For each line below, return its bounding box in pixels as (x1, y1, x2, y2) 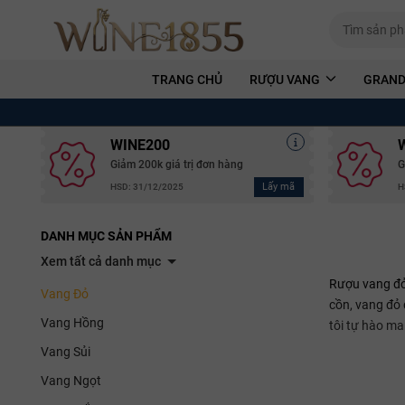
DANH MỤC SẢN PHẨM (41, 228, 172, 243)
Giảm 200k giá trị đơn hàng (110, 157, 243, 171)
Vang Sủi (41, 344, 90, 359)
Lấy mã (262, 180, 295, 193)
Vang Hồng (41, 315, 104, 330)
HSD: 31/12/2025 (110, 182, 184, 193)
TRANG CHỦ (152, 71, 222, 87)
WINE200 (110, 136, 170, 154)
